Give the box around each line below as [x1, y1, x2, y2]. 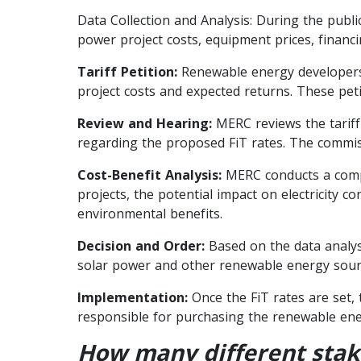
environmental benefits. [77, 204, 222, 222]
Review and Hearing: [77, 114, 212, 132]
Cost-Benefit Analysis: [77, 165, 222, 184]
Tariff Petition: [77, 62, 177, 81]
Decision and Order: [77, 236, 205, 255]
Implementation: [77, 288, 188, 306]
